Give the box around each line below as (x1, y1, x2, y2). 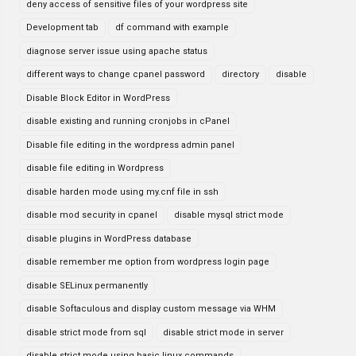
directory (222, 69, 259, 79)
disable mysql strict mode (174, 210, 284, 220)
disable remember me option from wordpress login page (26, 257, 269, 267)
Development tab (26, 22, 99, 33)
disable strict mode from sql (26, 327, 146, 338)
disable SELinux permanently (26, 280, 148, 291)
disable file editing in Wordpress (26, 163, 164, 173)
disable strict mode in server (163, 327, 284, 338)
